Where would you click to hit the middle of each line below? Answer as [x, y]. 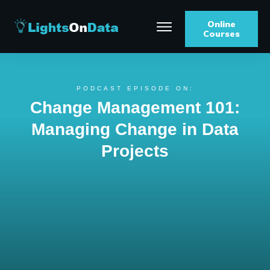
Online [221, 24]
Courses [221, 34]
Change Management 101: [135, 108]
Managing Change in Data [135, 129]
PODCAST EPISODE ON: [135, 88]
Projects [135, 151]
